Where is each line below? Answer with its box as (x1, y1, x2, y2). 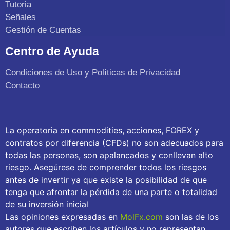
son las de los (163, 212, 219, 222)
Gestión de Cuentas (5, 25, 81, 35)
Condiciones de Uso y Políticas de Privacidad (5, 68, 180, 78)
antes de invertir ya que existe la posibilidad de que (5, 175, 207, 185)
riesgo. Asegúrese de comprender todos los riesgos (5, 162, 206, 173)
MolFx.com (120, 212, 163, 222)
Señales (5, 12, 36, 23)
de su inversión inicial (5, 199, 88, 210)
